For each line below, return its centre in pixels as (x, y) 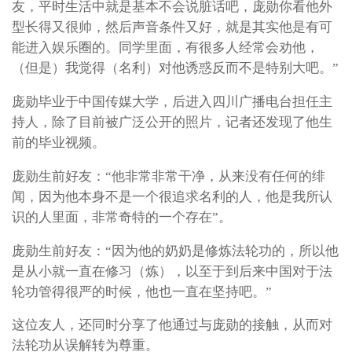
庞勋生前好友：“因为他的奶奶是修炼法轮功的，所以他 (175, 251)
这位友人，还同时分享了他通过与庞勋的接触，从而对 (172, 325)
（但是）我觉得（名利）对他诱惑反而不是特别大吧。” (175, 68)
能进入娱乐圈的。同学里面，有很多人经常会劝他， (165, 48)
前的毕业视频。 (59, 143)
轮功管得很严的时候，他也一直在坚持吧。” (142, 291)
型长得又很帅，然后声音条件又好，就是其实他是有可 (172, 27)
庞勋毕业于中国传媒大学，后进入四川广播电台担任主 (172, 102)
